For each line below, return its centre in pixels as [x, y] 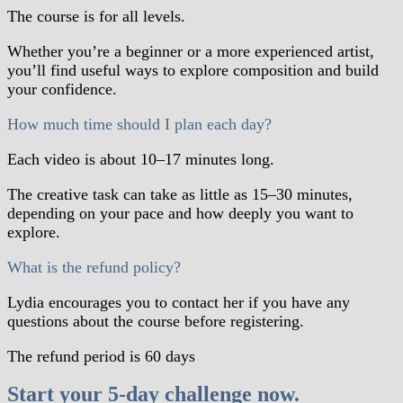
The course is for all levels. [96, 16]
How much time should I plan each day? [139, 124]
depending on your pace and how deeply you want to [180, 213]
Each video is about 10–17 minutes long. [141, 159]
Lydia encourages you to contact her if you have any [179, 302]
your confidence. [62, 89]
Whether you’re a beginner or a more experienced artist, [191, 51]
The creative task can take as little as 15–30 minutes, [180, 194]
